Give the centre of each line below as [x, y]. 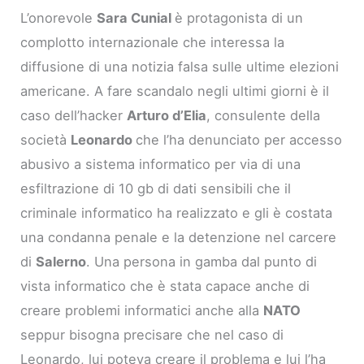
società [46, 140]
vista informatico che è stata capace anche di [165, 286]
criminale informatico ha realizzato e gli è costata [177, 213]
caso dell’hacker [74, 116]
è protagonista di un [239, 18]
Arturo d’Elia [167, 116]
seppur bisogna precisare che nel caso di [152, 335]
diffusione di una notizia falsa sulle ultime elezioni [180, 67]
